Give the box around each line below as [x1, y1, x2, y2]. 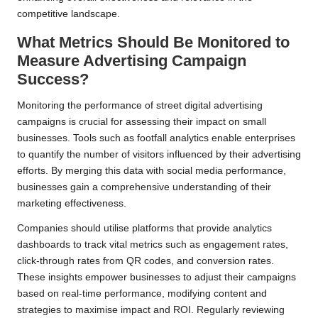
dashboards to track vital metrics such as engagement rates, [17, 238, 288, 250]
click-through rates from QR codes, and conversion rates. [17, 255, 274, 266]
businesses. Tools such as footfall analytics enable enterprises [17, 132, 295, 143]
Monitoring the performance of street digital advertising [17, 99, 263, 111]
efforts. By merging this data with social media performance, [17, 165, 286, 176]
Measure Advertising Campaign [17, 51, 246, 70]
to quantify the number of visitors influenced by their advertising [17, 148, 301, 160]
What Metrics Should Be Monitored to [17, 33, 290, 51]
